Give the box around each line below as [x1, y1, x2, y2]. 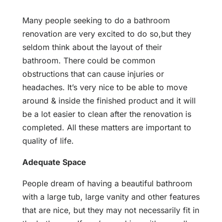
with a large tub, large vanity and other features [22, 192, 200, 202]
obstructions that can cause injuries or [22, 69, 164, 79]
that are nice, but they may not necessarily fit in [22, 205, 199, 216]
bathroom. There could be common [22, 55, 155, 66]
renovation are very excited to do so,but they [22, 29, 191, 39]
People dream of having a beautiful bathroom [22, 178, 192, 189]
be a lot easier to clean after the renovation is [22, 109, 191, 119]
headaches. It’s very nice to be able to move [22, 82, 187, 93]
